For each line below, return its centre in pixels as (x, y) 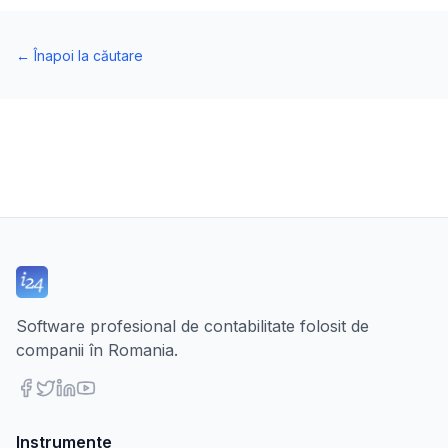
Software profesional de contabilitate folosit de (192, 326)
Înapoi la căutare (88, 55)
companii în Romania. (97, 350)
